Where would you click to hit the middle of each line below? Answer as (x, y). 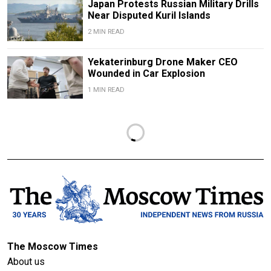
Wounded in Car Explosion (146, 73)
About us (26, 261)
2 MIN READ (106, 32)
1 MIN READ (106, 90)
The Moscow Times (53, 246)
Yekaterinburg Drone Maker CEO (162, 62)
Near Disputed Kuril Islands (149, 16)
